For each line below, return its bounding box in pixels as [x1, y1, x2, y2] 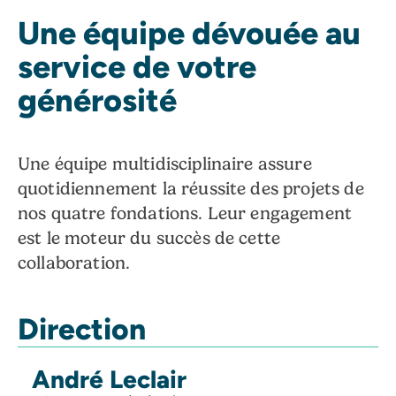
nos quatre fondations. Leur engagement [18, 202, 353, 224]
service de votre [18, 46, 256, 85]
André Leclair [32, 363, 187, 393]
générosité [18, 80, 177, 118]
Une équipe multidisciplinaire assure [18, 153, 312, 174]
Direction [18, 310, 146, 346]
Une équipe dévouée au [18, 12, 361, 51]
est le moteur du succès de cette [18, 227, 281, 248]
